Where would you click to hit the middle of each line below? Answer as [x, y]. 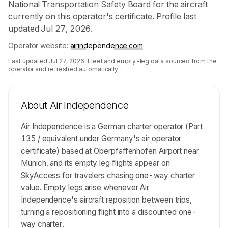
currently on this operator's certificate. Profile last [102, 16]
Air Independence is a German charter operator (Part [112, 126]
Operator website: [38, 46]
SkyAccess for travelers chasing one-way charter [108, 175]
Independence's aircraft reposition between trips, [107, 200]
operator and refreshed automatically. [64, 69]
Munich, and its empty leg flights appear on [95, 163]
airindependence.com [107, 46]
